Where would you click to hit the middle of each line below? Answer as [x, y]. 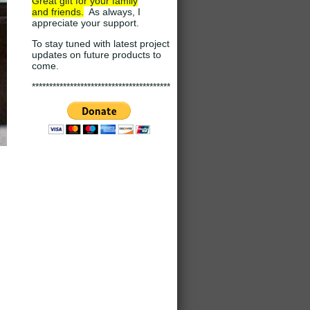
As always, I [112, 12]
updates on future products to [97, 55]
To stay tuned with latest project [101, 44]
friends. [67, 12]
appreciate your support [84, 23]
